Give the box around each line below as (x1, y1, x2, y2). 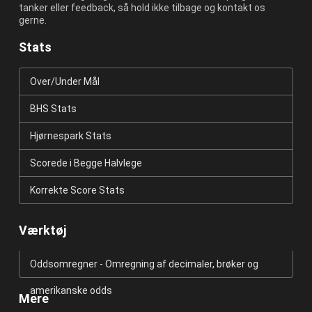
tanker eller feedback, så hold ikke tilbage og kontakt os (18, 2, 265, 14)
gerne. (18, 15, 47, 26)
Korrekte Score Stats (29, 185, 125, 196)
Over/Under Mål (29, 76, 100, 88)
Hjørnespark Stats (29, 130, 111, 142)
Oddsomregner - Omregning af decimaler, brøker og (29, 258, 258, 270)
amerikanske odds (29, 285, 112, 297)
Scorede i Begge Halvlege (29, 157, 142, 169)
